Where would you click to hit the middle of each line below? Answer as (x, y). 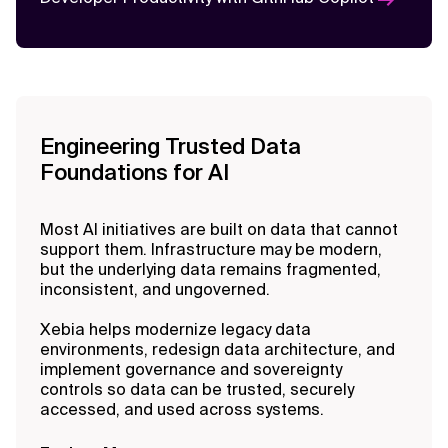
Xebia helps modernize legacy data (175, 329)
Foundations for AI (134, 172)
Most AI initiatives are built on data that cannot (219, 229)
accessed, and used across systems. (184, 409)
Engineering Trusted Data (170, 146)
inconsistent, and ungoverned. (157, 289)
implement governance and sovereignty (191, 369)
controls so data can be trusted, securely (197, 389)
